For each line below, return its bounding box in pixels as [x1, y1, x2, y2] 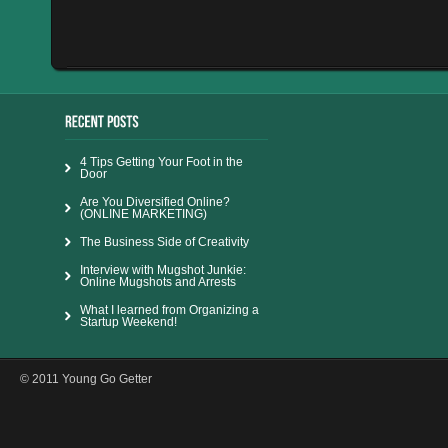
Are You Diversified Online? [80, 194, 230, 209]
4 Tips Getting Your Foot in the [80, 154, 243, 169]
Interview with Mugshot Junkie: [80, 262, 246, 277]
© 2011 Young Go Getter [20, 371, 152, 386]
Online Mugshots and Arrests [80, 274, 236, 289]
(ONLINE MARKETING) [80, 206, 207, 221]
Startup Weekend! [80, 314, 177, 329]
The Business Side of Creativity [80, 234, 249, 249]
